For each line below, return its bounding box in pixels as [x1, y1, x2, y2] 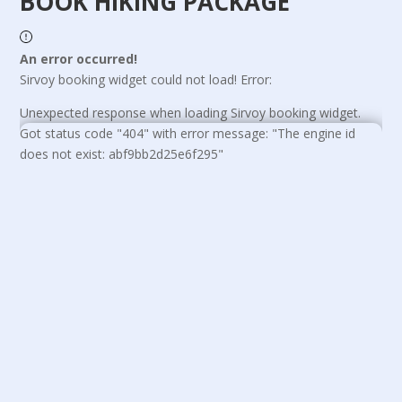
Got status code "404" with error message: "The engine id [20, 125, 356, 142]
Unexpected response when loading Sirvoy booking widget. [20, 104, 362, 121]
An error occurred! [20, 50, 138, 67]
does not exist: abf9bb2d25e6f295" [20, 145, 224, 162]
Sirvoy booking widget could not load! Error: [20, 71, 273, 88]
